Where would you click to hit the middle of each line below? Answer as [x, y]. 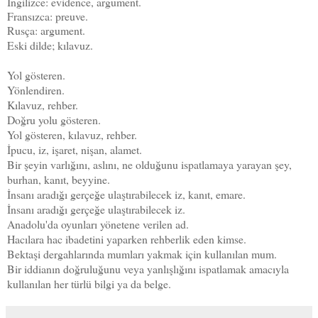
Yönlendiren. [36, 89]
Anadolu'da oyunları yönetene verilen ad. [98, 224]
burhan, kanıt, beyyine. [59, 179]
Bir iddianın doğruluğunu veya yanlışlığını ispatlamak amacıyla [148, 268]
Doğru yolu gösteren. [56, 119]
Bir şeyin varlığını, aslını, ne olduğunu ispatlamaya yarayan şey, [149, 164]
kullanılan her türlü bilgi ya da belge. [89, 283]
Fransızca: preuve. [48, 16]
